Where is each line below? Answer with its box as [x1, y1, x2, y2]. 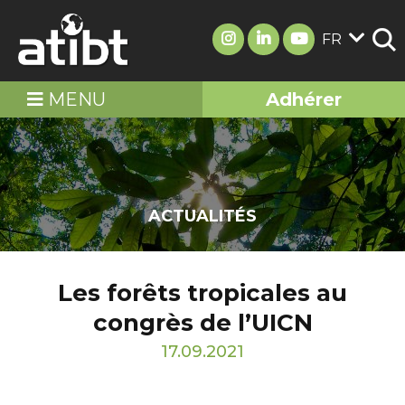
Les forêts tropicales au [58, 278, 347, 307]
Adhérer [266, 89, 342, 110]
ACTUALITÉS [148, 206, 257, 226]
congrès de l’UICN [92, 308, 313, 337]
